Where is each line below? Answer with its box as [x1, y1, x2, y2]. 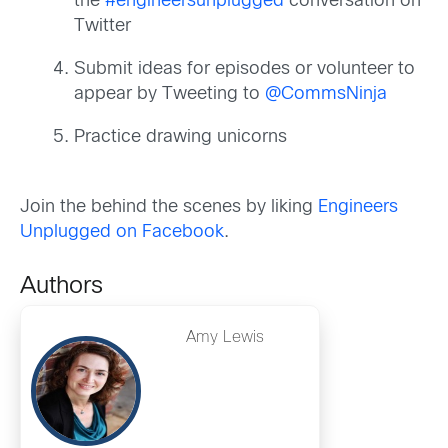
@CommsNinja [265, 85, 387, 103]
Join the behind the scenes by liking [20, 198, 318, 216]
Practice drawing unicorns [74, 128, 287, 146]
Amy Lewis [186, 329, 264, 345]
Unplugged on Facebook [20, 223, 224, 241]
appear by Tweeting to [74, 85, 265, 103]
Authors [20, 275, 103, 298]
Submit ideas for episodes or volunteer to [74, 60, 415, 78]
